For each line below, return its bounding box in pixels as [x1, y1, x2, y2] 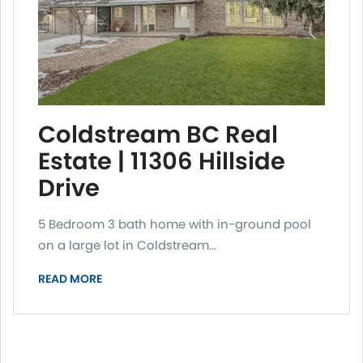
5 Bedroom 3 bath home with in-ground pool [38, 216, 311, 233]
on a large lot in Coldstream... [38, 237, 216, 254]
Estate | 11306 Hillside [38, 145, 285, 178]
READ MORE [38, 271, 102, 288]
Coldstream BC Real [38, 118, 278, 152]
